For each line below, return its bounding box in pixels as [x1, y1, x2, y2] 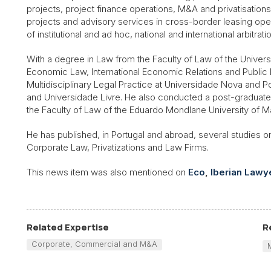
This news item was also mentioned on [27, 166, 188, 178]
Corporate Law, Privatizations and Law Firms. [27, 141, 209, 153]
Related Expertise [27, 221, 109, 234]
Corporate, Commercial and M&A [31, 239, 157, 249]
